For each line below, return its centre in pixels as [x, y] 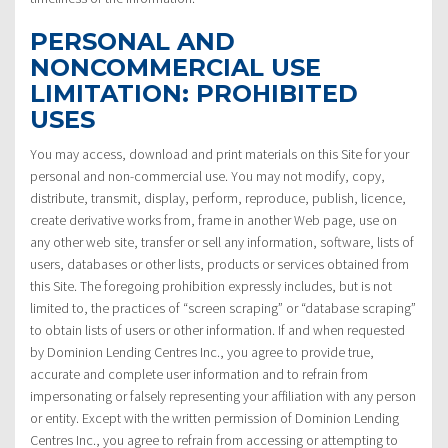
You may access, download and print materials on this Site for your [219, 153]
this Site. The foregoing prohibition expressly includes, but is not [211, 285]
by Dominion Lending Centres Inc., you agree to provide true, [202, 351]
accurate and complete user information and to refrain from [199, 373]
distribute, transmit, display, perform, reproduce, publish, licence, [218, 197]
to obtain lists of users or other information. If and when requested [217, 329]
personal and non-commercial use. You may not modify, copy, [207, 175]
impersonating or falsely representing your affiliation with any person [223, 395]
